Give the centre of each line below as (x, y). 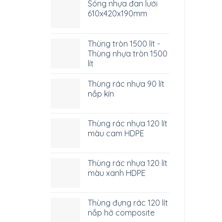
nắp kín (101, 94)
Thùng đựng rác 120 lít (128, 203)
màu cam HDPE (116, 134)
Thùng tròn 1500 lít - (124, 44)
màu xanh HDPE (117, 173)
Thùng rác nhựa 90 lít (126, 84)
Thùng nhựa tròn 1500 (128, 54)
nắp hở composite (121, 213)
